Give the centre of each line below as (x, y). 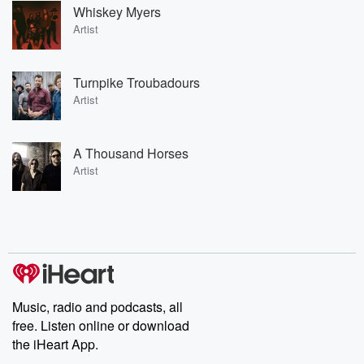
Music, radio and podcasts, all (97, 307)
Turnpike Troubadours (136, 82)
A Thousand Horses (131, 153)
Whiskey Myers (117, 11)
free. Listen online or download (101, 325)
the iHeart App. (55, 344)
